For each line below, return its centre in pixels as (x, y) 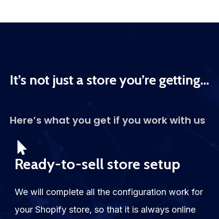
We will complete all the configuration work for (109, 192)
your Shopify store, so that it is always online (105, 210)
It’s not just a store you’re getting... (109, 80)
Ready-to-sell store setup (98, 164)
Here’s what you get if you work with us (108, 120)
